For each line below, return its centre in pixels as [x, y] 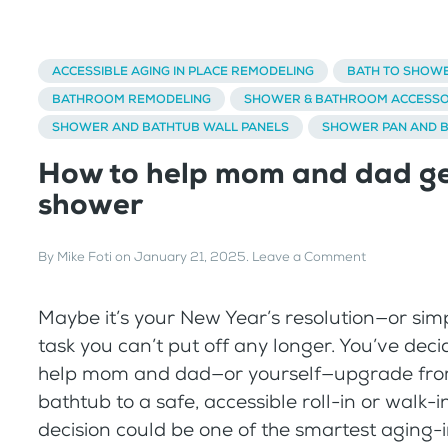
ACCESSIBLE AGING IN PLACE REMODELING [183, 70]
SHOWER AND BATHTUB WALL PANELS [170, 126]
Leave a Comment [309, 257]
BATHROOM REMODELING [131, 98]
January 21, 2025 [190, 257]
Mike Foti [84, 257]
